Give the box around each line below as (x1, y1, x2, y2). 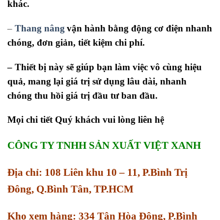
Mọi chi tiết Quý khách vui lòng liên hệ (7, 114, 164, 125)
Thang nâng (15, 23, 65, 33)
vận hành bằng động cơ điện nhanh (67, 23, 212, 33)
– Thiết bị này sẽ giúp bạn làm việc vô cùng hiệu (7, 61, 202, 72)
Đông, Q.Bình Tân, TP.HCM (7, 183, 134, 195)
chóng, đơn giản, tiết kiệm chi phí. (7, 37, 145, 48)
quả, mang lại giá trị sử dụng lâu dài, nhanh (7, 76, 187, 86)
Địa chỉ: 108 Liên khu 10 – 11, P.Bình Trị (7, 166, 188, 178)
